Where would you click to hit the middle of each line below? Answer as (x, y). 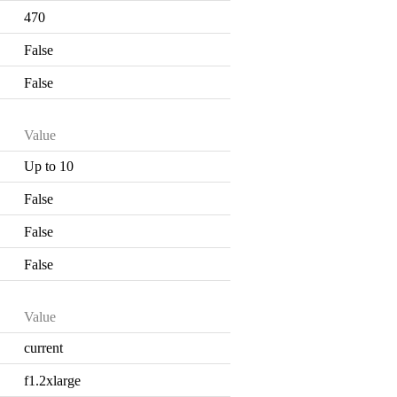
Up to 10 (49, 166)
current (44, 347)
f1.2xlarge (53, 380)
